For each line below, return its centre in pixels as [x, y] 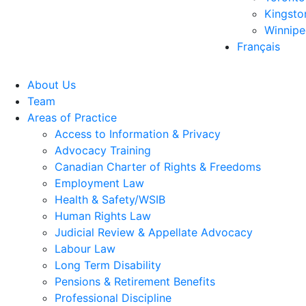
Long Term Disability [108, 265]
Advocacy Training [103, 150]
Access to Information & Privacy [138, 134]
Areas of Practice [72, 117]
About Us [52, 85]
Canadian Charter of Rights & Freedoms [158, 167]
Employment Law [99, 183]
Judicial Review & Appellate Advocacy [154, 232]
